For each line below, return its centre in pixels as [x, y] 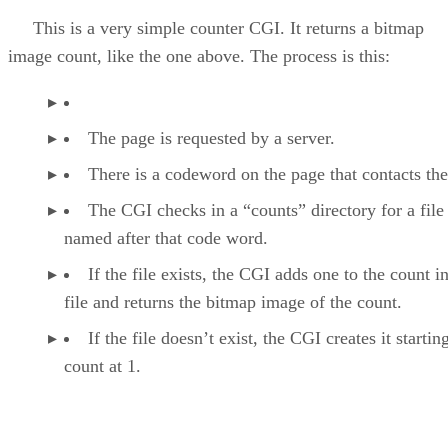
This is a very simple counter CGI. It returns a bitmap [216, 27]
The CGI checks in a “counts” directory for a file [266, 209]
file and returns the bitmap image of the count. [233, 301]
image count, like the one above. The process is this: [199, 55]
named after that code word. [166, 237]
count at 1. [102, 365]
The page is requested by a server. [211, 137]
